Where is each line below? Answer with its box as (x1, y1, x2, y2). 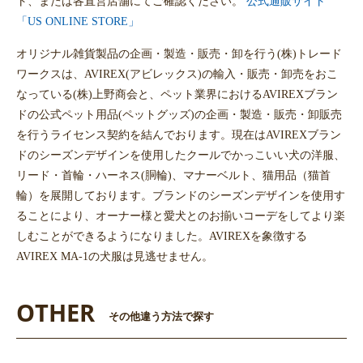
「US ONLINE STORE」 (16, 15, 139, 28)
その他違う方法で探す (109, 311, 214, 323)
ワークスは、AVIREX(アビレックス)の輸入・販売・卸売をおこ (16, 67, 338, 81)
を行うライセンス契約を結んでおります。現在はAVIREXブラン (16, 128, 341, 142)
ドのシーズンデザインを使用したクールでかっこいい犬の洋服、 (16, 148, 345, 162)
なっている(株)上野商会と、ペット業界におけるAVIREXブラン (16, 88, 338, 101)
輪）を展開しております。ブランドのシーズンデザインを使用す (16, 189, 345, 203)
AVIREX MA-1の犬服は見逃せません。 (16, 250, 213, 263)
